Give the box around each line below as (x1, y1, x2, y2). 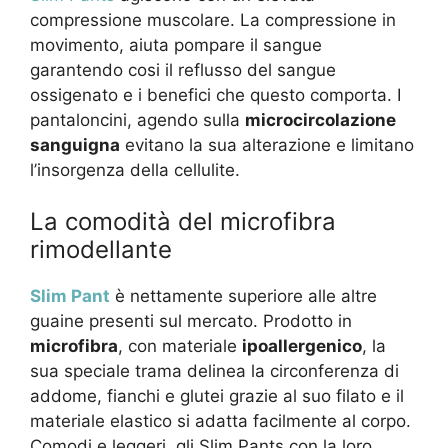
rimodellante (30, 235, 172, 265)
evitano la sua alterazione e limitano (120, 134, 414, 155)
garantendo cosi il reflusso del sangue (30, 59, 336, 80)
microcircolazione (245, 109, 396, 130)
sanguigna (30, 134, 120, 155)
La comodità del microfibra (30, 207, 336, 237)
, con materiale (118, 336, 242, 357)
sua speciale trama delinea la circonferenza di (30, 361, 399, 382)
